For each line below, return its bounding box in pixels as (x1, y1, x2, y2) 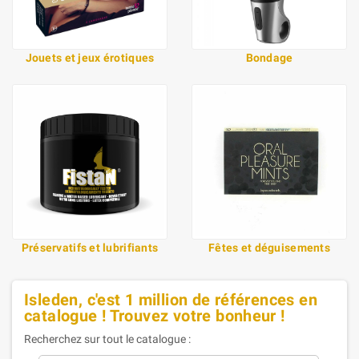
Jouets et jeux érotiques (25, 50, 155, 64)
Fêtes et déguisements (208, 240, 330, 254)
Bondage (245, 50, 293, 64)
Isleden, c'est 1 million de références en (24, 290, 317, 309)
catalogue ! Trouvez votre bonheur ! (24, 306, 285, 325)
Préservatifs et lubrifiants (21, 240, 159, 254)
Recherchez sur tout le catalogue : (24, 332, 191, 345)
